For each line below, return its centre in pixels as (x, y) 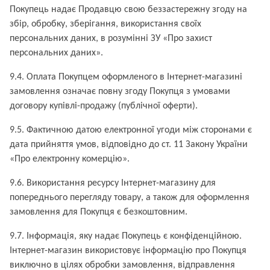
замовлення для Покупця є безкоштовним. (99, 212)
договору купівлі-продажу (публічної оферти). (104, 106)
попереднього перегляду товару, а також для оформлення (130, 198)
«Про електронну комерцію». (70, 159)
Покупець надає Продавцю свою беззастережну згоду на (128, 10)
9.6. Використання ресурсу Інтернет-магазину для (113, 183)
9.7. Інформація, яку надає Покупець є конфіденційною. (126, 236)
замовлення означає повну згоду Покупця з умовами (120, 92)
